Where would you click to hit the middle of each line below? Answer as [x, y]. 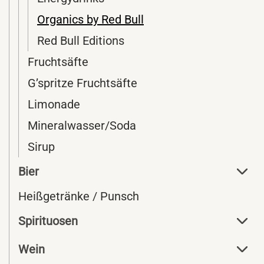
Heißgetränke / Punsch [79, 196]
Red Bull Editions [81, 41]
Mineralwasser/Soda [82, 126]
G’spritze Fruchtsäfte [82, 83]
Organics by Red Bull [90, 19]
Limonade [54, 104]
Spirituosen [48, 221]
